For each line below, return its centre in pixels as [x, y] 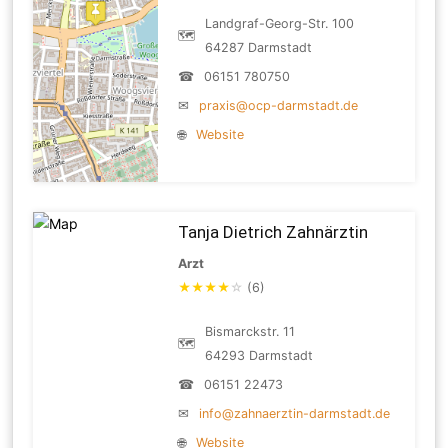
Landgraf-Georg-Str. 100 [280, 23]
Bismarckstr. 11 [250, 331]
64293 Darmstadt [259, 355]
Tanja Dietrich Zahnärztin [273, 231]
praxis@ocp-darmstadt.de [279, 105]
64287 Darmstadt [259, 47]
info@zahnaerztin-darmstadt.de [295, 413]
